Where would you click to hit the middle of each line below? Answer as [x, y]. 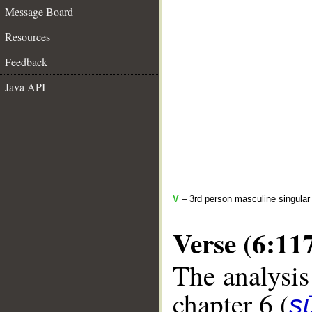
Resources [28, 37]
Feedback [26, 62]
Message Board [39, 11]
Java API [25, 87]
